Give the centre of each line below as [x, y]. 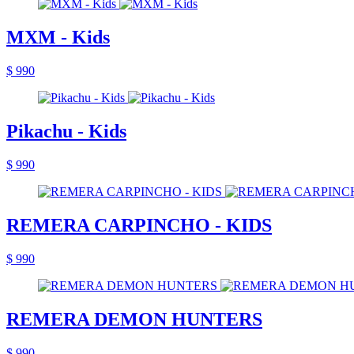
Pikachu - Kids [66, 131]
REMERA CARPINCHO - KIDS [139, 225]
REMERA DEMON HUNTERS [134, 319]
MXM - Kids [58, 38]
